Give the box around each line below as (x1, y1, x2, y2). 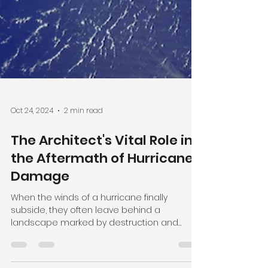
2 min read (64, 147, 103, 157)
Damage (11, 209, 69, 227)
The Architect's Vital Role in (11, 173, 193, 191)
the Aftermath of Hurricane (11, 191, 193, 209)
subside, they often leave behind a (11, 246, 160, 258)
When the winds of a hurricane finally (11, 233, 167, 245)
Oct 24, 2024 (11, 147, 53, 157)
